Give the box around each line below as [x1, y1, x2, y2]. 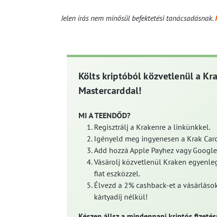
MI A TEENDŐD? [78, 110, 130, 120]
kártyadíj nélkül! [94, 191, 148, 201]
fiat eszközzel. [94, 168, 140, 178]
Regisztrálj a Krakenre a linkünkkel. [94, 122, 210, 132]
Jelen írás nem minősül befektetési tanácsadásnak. [61, 13, 215, 23]
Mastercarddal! [78, 84, 142, 97]
